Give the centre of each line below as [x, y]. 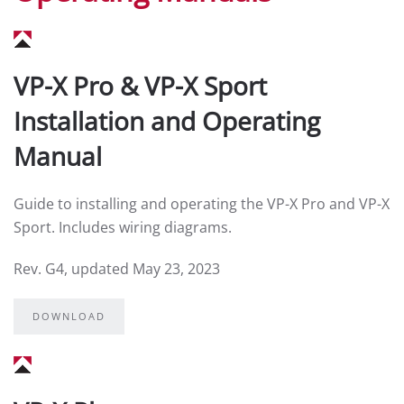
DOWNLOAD [69, 316]
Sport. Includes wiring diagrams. [123, 227]
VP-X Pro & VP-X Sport [140, 86]
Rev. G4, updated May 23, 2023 [117, 269]
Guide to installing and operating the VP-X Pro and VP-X [202, 204]
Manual [58, 156]
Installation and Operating [167, 121]
